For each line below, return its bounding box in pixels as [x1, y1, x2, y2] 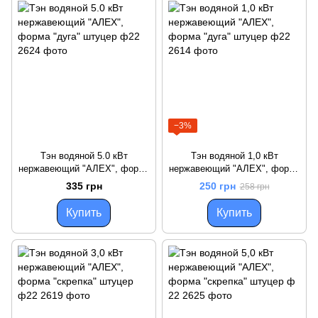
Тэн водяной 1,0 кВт [190, 150, 278, 162]
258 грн [239, 182, 270, 192]
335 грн [65, 180, 102, 192]
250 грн [199, 180, 236, 192]
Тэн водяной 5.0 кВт [40, 150, 128, 162]
